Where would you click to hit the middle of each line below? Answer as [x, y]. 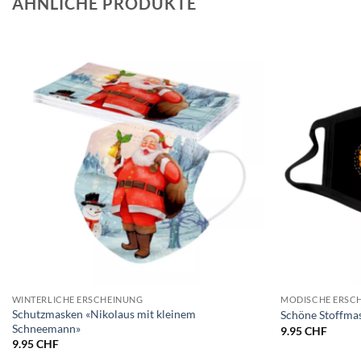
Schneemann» [46, 328]
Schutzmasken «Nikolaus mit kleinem [104, 313]
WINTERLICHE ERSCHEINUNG [77, 299]
